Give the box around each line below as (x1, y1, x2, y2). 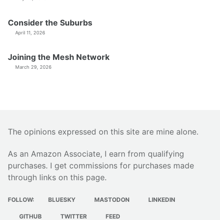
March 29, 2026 (15, 64, 52, 70)
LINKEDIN (147, 196, 175, 204)
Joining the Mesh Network (8, 52, 110, 62)
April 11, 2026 (15, 29, 45, 35)
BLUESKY (47, 196, 76, 204)
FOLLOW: (8, 196, 34, 204)
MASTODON (93, 196, 130, 204)
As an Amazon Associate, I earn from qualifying (8, 148, 184, 159)
